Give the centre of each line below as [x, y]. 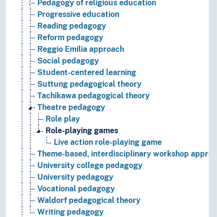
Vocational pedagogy [76, 189]
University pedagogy [75, 177]
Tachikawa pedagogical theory [93, 96]
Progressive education [78, 15]
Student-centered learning [87, 73]
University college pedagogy [90, 166]
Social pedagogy [68, 61]
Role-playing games [82, 131]
